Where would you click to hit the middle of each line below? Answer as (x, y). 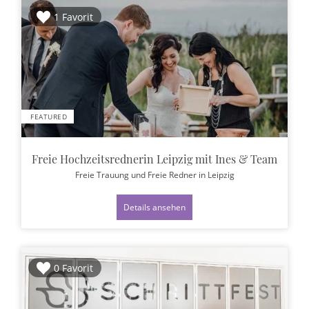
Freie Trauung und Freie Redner (137, 174)
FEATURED (49, 117)
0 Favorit (73, 268)
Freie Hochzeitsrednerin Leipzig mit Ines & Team (154, 159)
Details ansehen (154, 207)
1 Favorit (73, 17)
